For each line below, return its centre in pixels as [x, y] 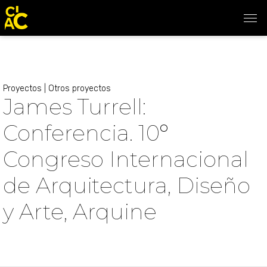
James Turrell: [74, 107]
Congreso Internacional [126, 159]
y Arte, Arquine [80, 212]
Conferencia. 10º [86, 133]
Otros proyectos [80, 89]
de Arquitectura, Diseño [127, 185]
